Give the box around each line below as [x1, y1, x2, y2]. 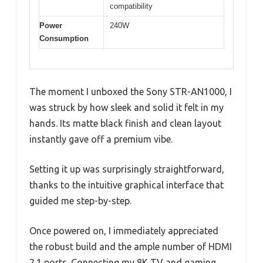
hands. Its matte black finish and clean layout [29, 118, 221, 129]
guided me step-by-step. [29, 195, 131, 207]
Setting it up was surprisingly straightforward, [29, 164, 224, 175]
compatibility [110, 1, 153, 11]
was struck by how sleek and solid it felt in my [29, 102, 224, 113]
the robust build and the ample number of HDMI [29, 241, 232, 252]
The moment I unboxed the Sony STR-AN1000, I [29, 86, 232, 97]
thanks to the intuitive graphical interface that [29, 180, 224, 191]
